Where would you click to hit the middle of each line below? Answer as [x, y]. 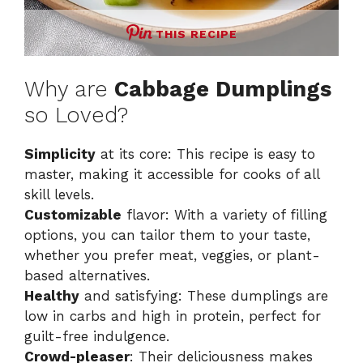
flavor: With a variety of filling [224, 215]
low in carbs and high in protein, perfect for [173, 316]
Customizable [73, 215]
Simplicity [60, 154]
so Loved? [76, 115]
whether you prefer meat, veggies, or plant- [172, 256]
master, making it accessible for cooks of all [172, 175]
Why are [69, 90]
